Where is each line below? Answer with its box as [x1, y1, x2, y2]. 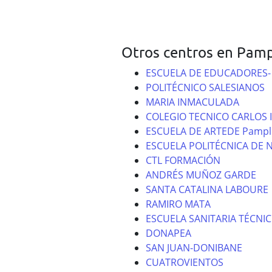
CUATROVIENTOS [145, 256, 223, 269]
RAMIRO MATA [145, 197, 211, 211]
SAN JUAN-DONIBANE [145, 241, 242, 254]
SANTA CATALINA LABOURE [145, 183, 268, 196]
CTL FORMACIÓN [145, 154, 220, 167]
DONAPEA [145, 226, 191, 240]
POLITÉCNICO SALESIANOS [145, 81, 265, 94]
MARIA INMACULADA [145, 95, 239, 109]
